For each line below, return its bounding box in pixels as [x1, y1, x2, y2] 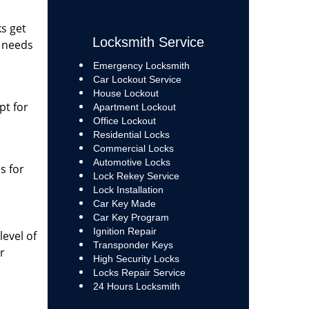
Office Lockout [92, 115, 159, 126]
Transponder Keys [92, 239, 176, 250]
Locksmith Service [92, 34, 204, 50]
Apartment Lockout [92, 101, 176, 112]
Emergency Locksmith [92, 60, 190, 71]
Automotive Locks [92, 157, 173, 168]
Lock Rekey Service [92, 170, 179, 181]
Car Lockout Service [92, 74, 181, 85]
